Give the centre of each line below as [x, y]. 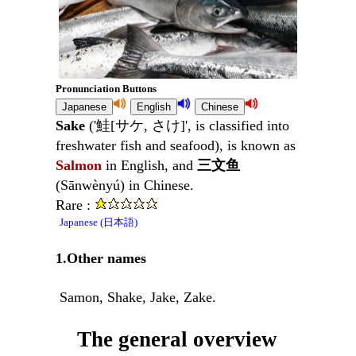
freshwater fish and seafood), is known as [176, 146]
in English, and [149, 166]
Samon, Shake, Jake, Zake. [138, 298]
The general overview [166, 340]
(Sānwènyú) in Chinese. [125, 186]
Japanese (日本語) [99, 222]
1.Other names [101, 259]
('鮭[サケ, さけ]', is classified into [187, 126]
